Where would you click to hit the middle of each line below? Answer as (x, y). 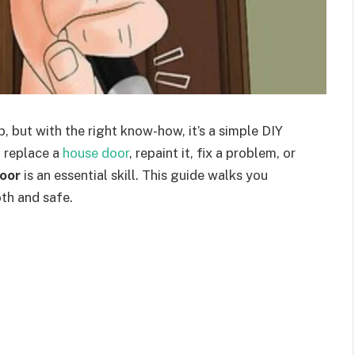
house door (96, 153)
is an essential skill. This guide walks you (144, 175)
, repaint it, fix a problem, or (212, 153)
